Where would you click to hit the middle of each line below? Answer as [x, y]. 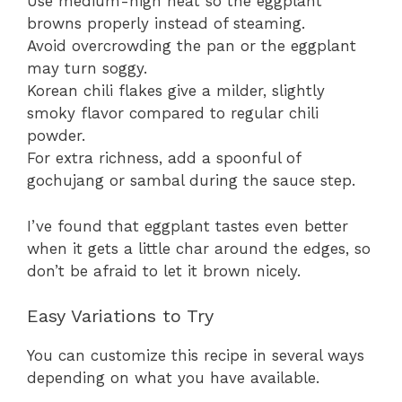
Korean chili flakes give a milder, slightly [176, 91]
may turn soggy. [87, 69]
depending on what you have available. [173, 378]
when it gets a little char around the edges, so [199, 248]
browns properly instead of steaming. [166, 24]
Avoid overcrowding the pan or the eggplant [192, 46]
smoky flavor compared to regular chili [173, 114]
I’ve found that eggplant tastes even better [188, 226]
